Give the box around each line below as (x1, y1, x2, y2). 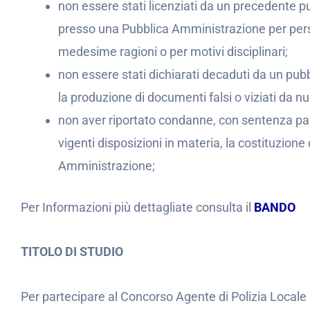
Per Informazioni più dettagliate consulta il (21, 199, 254, 215)
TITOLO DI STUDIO (21, 244, 123, 259)
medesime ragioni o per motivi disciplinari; (58, 44, 288, 59)
